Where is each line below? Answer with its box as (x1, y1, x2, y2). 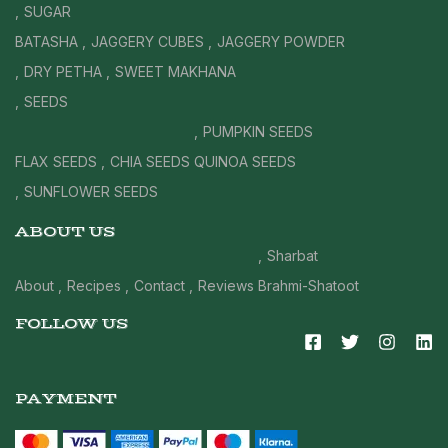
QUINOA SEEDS (194, 152, 296, 170)
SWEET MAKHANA (115, 62, 236, 80)
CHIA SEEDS (110, 152, 190, 170)
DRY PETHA (24, 62, 102, 80)
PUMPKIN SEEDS (203, 122, 313, 140)
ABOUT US (15, 221, 115, 241)
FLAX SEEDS (15, 152, 97, 170)
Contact (134, 276, 185, 294)
